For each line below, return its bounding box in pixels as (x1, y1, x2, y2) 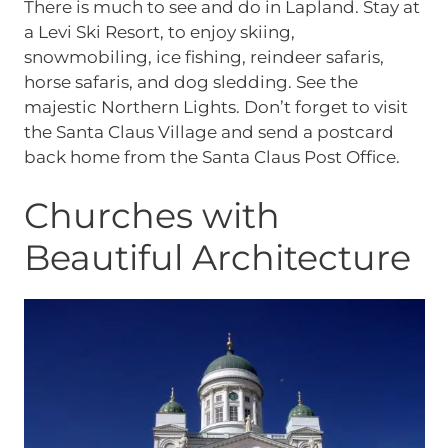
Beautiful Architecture (23, 236, 411, 279)
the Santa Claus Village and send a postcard (23, 121, 394, 142)
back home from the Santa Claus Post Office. (23, 146, 400, 167)
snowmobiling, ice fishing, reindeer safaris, (23, 46, 384, 67)
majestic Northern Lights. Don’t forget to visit (23, 96, 408, 117)
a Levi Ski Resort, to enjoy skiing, (23, 21, 295, 42)
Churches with (23, 194, 280, 237)
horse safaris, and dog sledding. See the (23, 71, 358, 92)
